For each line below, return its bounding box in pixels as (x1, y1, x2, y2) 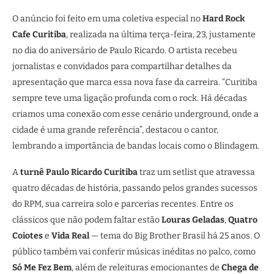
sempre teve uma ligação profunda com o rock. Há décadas (12, 93, 247, 103)
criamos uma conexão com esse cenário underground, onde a (12, 109, 259, 119)
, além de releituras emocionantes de (72, 262, 221, 273)
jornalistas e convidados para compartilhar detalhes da (12, 61, 232, 72)
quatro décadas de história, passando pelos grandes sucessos (12, 183, 257, 193)
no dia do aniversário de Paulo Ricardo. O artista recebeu (12, 45, 237, 56)
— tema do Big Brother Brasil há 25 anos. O (89, 231, 260, 241)
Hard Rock (202, 13, 245, 24)
